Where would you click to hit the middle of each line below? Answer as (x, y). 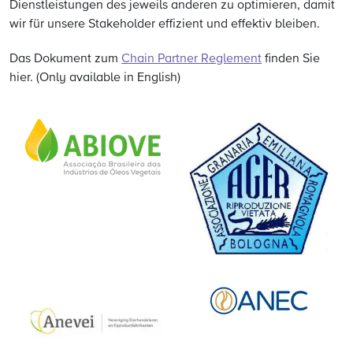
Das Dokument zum (65, 59)
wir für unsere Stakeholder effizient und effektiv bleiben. (165, 24)
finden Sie (291, 59)
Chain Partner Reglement (191, 59)
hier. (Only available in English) (95, 78)
